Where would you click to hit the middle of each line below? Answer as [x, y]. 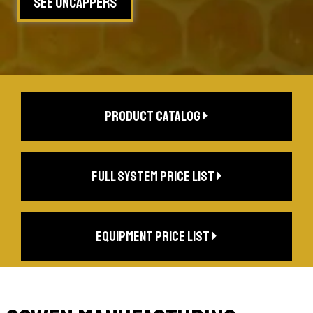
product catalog [154, 116]
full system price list [154, 176]
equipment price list [154, 236]
